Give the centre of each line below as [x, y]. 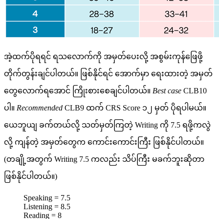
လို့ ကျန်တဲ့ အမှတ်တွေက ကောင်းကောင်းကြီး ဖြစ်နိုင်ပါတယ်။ [104, 142]
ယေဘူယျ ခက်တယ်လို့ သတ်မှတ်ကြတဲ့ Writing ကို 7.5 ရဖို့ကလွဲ [107, 125]
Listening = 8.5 [47, 206]
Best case [167, 90]
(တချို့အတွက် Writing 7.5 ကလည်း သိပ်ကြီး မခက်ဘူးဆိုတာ [104, 159]
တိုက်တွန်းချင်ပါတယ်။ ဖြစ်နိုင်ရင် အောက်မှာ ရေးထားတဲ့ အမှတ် [108, 73]
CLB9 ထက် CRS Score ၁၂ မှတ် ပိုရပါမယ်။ [134, 108]
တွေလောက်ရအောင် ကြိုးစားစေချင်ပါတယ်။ [78, 90]
